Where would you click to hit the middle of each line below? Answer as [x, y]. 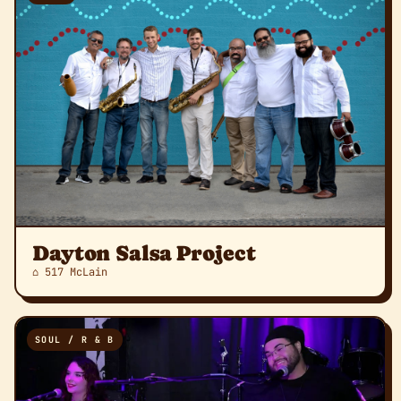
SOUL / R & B [75, 339]
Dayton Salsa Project [144, 252]
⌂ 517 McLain [70, 272]
